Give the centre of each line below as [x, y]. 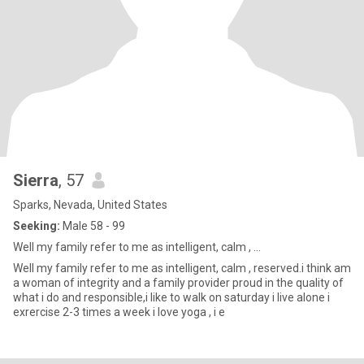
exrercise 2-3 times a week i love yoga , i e [219, 312]
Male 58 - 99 [93, 226]
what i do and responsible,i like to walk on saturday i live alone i [171, 297]
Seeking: [37, 226]
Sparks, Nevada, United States [90, 205]
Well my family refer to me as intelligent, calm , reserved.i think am [182, 268]
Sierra [36, 180]
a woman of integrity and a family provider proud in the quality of [178, 283]
